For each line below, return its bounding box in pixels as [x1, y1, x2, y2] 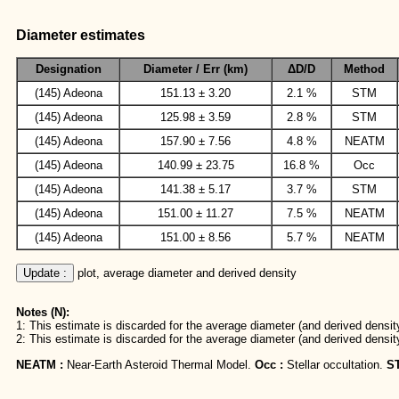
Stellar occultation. [283, 357, 387, 371]
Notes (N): [16, 305, 69, 320]
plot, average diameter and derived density [74, 265, 297, 280]
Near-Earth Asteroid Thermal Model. [63, 357, 255, 371]
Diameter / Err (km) [143, 62, 248, 77]
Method [344, 62, 385, 77]
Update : [23, 265, 67, 280]
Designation [35, 62, 102, 77]
